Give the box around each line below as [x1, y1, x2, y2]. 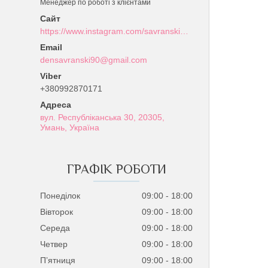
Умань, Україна [40, 122, 100, 132]
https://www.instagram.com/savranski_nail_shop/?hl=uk [180, 26, 189, 36]
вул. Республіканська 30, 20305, [40, 112, 165, 122]
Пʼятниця [40, 255, 76, 265]
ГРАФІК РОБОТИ [66, 161, 166, 176]
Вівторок [40, 206, 74, 217]
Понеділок [40, 190, 81, 200]
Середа [40, 223, 71, 233]
